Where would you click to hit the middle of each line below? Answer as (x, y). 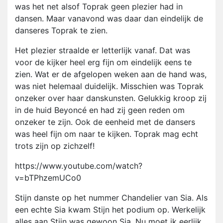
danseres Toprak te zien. (62, 31)
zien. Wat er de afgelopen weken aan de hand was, (111, 74)
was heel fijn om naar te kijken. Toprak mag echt (107, 134)
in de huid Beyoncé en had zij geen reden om (100, 110)
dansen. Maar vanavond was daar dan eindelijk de (109, 19)
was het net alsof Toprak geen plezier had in (99, 7)
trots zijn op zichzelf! (55, 146)
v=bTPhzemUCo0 (48, 178)
